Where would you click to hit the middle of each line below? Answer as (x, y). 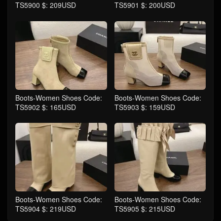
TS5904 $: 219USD (46, 209)
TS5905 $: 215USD (145, 209)
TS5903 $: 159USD (145, 107)
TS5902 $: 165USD (46, 107)
